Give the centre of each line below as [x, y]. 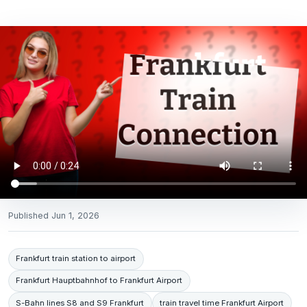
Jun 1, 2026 [75, 215]
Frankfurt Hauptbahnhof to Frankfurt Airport [99, 281]
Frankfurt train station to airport [76, 259]
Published [30, 215]
